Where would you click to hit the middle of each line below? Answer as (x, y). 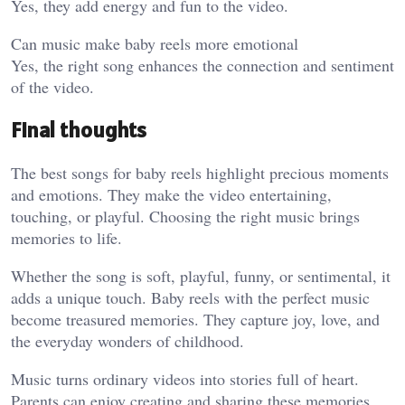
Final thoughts (79, 130)
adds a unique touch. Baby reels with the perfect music (190, 298)
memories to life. (66, 238)
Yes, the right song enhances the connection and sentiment (202, 66)
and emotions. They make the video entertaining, (171, 195)
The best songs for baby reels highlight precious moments (200, 173)
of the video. (52, 87)
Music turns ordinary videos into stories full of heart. (185, 379)
